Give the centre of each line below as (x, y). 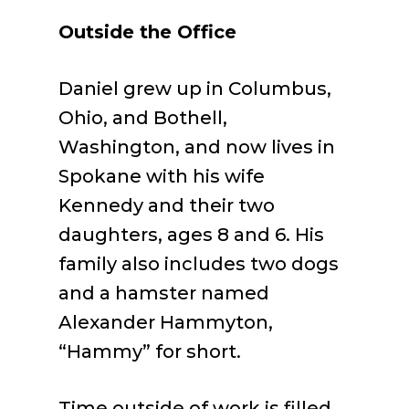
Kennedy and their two (167, 205)
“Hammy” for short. (150, 351)
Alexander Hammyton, (166, 322)
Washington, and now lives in (197, 147)
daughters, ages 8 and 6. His (191, 235)
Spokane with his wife (162, 176)
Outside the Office (147, 32)
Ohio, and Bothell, (143, 118)
